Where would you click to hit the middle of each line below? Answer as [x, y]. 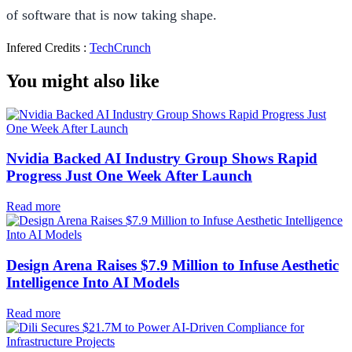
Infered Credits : [48, 47]
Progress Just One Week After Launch [129, 176]
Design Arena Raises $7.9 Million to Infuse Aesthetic [172, 265]
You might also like [83, 81]
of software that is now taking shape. [112, 15]
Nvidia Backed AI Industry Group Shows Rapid [162, 159]
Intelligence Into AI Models [93, 282]
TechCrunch [120, 47]
